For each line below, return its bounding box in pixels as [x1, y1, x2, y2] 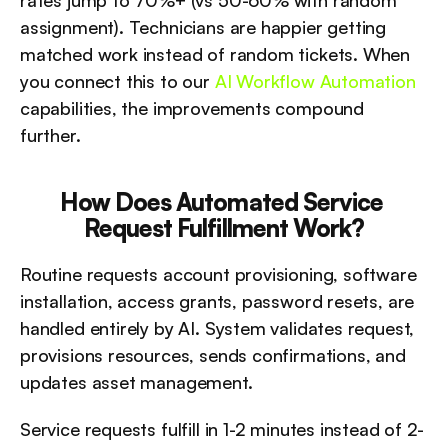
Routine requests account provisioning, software [20, 263, 417, 285]
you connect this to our [20, 70, 215, 92]
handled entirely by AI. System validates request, [20, 317, 415, 339]
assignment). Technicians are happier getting [20, 16, 387, 38]
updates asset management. [20, 371, 253, 393]
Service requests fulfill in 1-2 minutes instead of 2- [20, 418, 424, 440]
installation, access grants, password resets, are [20, 290, 415, 312]
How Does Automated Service [59, 187, 383, 217]
